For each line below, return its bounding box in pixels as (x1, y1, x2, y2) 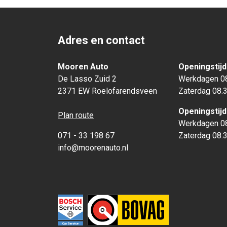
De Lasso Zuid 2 (58, 74, 117, 84)
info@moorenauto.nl (58, 143, 128, 153)
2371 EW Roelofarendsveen (58, 86, 157, 96)
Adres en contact (58, 34, 145, 47)
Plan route (58, 110, 94, 121)
